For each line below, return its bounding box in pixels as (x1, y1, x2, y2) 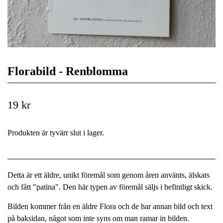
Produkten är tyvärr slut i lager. (7, 128, 106, 137)
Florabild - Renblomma (7, 65, 128, 78)
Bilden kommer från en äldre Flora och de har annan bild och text (7, 202, 213, 211)
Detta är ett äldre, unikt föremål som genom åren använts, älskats (7, 171, 210, 179)
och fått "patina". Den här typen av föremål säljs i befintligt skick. (7, 183, 213, 191)
